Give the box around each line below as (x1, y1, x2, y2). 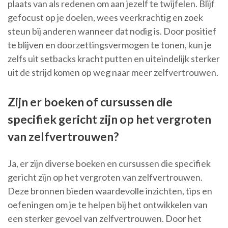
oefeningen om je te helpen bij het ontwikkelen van (8, 199, 208, 211)
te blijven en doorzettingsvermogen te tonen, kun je (8, 39, 212, 51)
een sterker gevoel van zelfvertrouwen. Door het (8, 213, 202, 224)
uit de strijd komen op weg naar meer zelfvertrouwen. (8, 67, 218, 78)
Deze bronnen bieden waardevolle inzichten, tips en (8, 185, 212, 197)
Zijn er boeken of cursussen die (8, 95, 173, 109)
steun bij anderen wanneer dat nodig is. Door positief (8, 25, 216, 37)
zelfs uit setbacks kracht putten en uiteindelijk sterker (8, 53, 220, 65)
